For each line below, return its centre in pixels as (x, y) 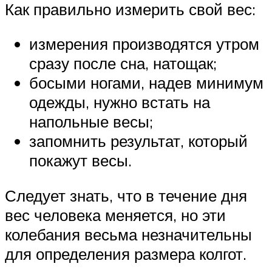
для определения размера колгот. (126, 253)
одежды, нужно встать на (120, 102)
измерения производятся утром (144, 44)
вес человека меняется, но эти (115, 215)
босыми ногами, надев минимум (146, 83)
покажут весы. (80, 161)
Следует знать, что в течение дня (126, 195)
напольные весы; (91, 122)
